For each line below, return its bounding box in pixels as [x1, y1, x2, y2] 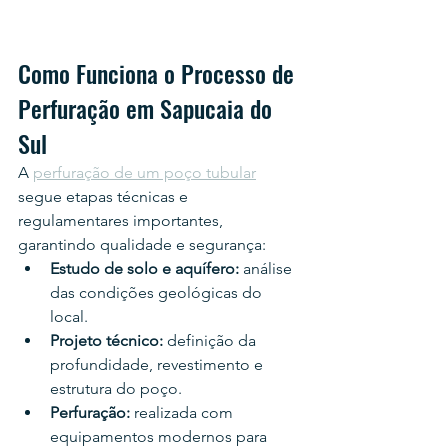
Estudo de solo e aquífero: [50, 259, 239, 278]
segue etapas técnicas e [18, 187, 192, 206]
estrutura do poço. [50, 379, 182, 398]
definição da [163, 331, 260, 350]
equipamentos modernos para [50, 427, 271, 446]
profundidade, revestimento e [50, 355, 267, 374]
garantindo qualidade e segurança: [18, 235, 266, 254]
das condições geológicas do [50, 283, 266, 302]
